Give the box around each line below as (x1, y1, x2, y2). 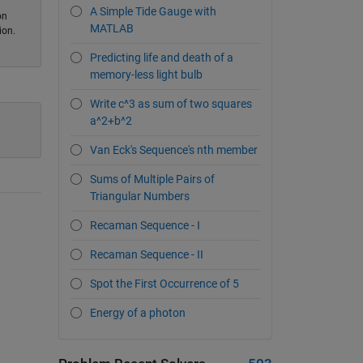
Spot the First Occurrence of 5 (90, 277, 239, 291)
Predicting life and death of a (90, 51, 233, 65)
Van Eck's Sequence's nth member (90, 143, 258, 157)
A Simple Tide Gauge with (90, 5, 216, 19)
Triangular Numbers (90, 190, 190, 203)
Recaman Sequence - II (90, 248, 203, 262)
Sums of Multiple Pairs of (90, 173, 215, 186)
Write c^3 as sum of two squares (90, 97, 252, 111)
